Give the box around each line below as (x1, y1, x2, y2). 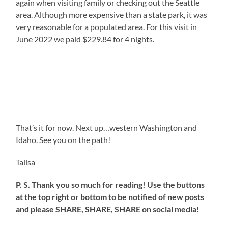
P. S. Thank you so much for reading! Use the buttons (16, 180, 205, 190)
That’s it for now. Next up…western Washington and (16, 123, 197, 133)
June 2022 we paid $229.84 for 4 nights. (16, 34, 155, 44)
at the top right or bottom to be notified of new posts (16, 192, 205, 202)
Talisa (16, 157, 36, 167)
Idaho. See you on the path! (16, 135, 111, 145)
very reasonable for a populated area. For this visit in (16, 22, 197, 32)
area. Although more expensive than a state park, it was (16, 10, 208, 20)
